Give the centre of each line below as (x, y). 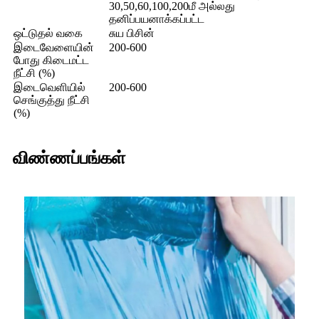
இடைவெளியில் (49, 88)
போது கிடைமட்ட (51, 61)
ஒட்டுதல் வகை (48, 33)
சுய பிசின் (132, 33)
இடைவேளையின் (54, 48)
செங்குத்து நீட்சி (52, 100)
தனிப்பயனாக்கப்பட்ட (157, 19)
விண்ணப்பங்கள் (69, 158)
